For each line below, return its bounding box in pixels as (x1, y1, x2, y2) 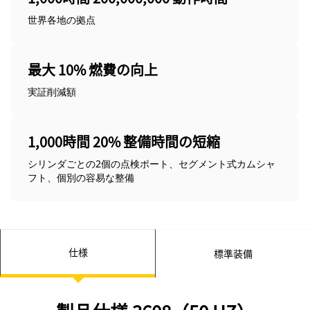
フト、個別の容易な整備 (28, 171, 134, 185)
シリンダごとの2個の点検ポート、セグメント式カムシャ (28, 157, 275, 171)
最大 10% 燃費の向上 (28, 60, 158, 80)
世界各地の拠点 (28, 13, 95, 27)
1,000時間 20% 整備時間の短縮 (28, 131, 220, 152)
